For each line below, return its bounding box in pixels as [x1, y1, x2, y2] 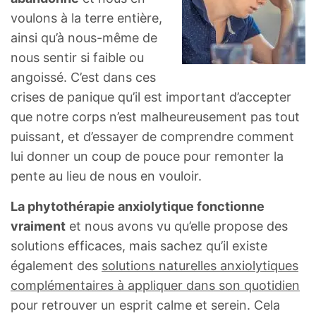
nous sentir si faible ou [11, 50, 144, 66]
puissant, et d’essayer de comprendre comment [11, 129, 294, 145]
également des [11, 258, 102, 274]
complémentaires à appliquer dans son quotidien [11, 278, 300, 293]
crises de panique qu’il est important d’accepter [11, 90, 291, 105]
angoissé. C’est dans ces [11, 70, 156, 85]
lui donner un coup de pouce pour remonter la [11, 149, 284, 164]
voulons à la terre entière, [11, 11, 162, 26]
